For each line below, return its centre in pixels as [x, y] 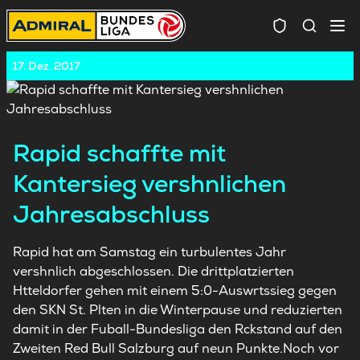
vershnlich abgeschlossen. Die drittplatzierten [153, 271]
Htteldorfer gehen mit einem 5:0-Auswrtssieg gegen [175, 290]
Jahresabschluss [111, 214]
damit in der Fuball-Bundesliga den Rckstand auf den [178, 329]
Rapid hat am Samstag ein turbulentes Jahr [149, 252]
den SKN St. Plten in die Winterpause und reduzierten [178, 310]
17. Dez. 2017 [47, 66]
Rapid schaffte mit [119, 153]
